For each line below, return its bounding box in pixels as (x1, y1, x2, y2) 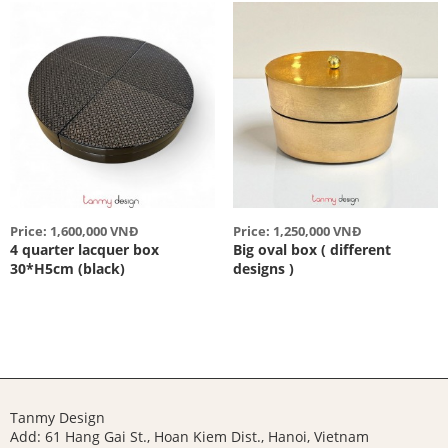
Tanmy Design (10, 407, 105, 427)
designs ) (232, 258, 294, 278)
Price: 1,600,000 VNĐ (10, 221, 139, 240)
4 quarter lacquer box (10, 239, 159, 259)
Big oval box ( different (232, 239, 391, 259)
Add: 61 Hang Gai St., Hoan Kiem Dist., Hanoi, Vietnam (10, 426, 369, 446)
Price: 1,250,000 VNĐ (232, 221, 362, 240)
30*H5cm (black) (10, 258, 125, 278)
